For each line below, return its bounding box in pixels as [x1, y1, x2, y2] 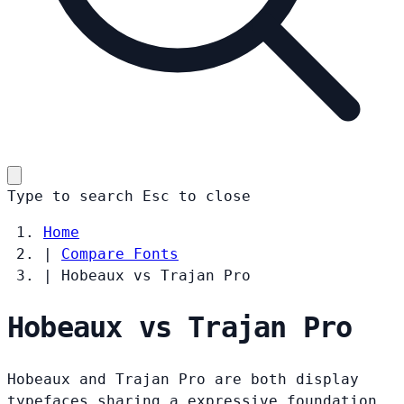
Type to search [7, 187, 133, 205]
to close [179, 187, 251, 205]
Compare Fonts [61, 244, 179, 262]
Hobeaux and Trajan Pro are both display [7, 370, 359, 388]
